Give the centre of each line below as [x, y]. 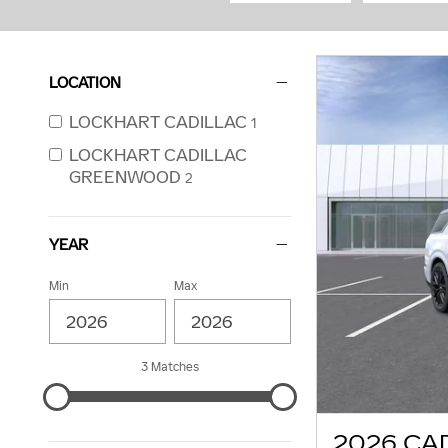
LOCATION [85, 83]
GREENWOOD [125, 177]
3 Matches [170, 367]
